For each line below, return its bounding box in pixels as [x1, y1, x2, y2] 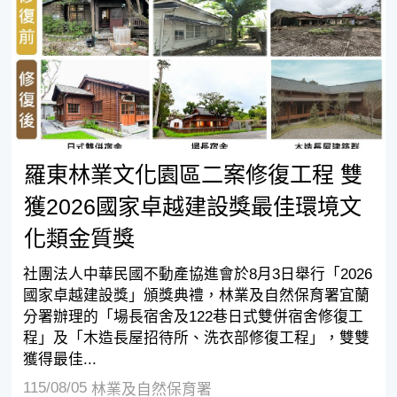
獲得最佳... [22, 351, 97, 369]
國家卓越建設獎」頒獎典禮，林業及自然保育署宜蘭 [22, 287, 370, 305]
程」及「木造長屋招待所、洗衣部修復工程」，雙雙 [22, 330, 370, 347]
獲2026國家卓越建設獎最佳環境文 [23, 194, 362, 220]
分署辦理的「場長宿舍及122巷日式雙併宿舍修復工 [22, 308, 363, 326]
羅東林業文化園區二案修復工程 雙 [23, 162, 362, 188]
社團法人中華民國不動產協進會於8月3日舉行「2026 [22, 266, 372, 284]
